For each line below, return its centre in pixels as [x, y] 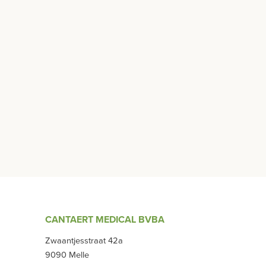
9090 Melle [67, 255]
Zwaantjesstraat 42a [84, 240]
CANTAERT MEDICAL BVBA [105, 219]
